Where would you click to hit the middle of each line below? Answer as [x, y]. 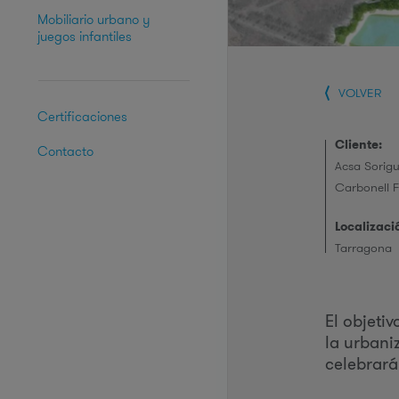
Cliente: [358, 144]
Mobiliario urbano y [94, 19]
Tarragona [363, 248]
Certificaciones [82, 116]
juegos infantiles [85, 36]
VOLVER [360, 93]
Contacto [65, 151]
